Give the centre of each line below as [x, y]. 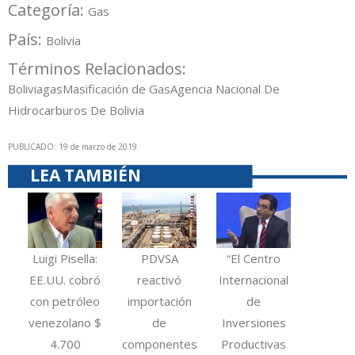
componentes [160, 344]
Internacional [254, 280]
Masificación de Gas [116, 88]
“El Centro [254, 259]
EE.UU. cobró [65, 280]
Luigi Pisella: [65, 259]
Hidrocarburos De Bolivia [76, 110]
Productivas [254, 344]
